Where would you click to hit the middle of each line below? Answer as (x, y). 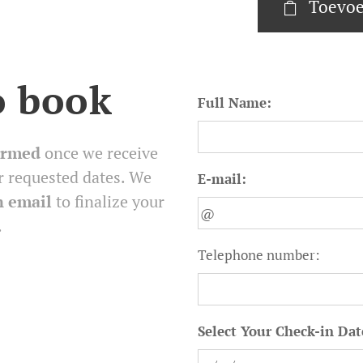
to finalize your (108, 201)
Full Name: (235, 102)
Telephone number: (259, 255)
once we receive (99, 153)
